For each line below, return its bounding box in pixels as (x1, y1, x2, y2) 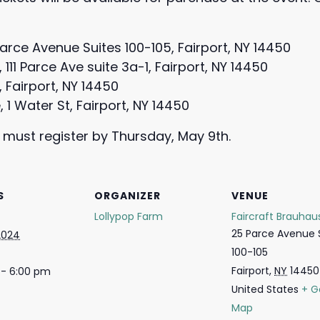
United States (231, 282, 299, 296)
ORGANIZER (94, 189, 161, 203)
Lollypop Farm (94, 209, 163, 224)
